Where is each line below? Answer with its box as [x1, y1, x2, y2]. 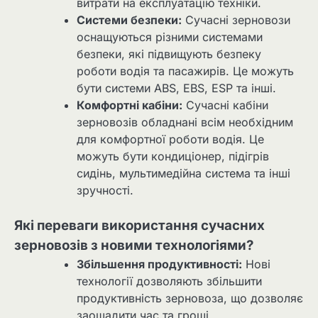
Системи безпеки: [77, 12, 182, 27]
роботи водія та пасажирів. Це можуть [77, 63, 294, 78]
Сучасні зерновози [182, 12, 290, 27]
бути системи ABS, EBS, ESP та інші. [77, 80, 276, 95]
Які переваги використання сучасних [14, 216, 265, 234]
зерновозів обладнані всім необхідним [77, 114, 293, 129]
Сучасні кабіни [182, 97, 268, 112]
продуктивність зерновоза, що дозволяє [77, 290, 303, 305]
